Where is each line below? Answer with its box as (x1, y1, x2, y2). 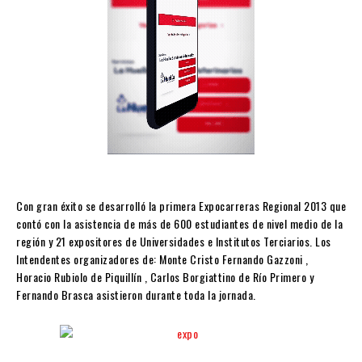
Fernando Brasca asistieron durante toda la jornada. (16, 286, 256, 304)
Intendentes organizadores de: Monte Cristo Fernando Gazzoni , (16, 250, 309, 268)
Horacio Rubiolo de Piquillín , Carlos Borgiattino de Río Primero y (16, 268, 314, 286)
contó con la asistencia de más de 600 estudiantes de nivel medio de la (16, 215, 343, 233)
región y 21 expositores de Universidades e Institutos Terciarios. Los (16, 233, 331, 250)
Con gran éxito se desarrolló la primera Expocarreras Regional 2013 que (16, 197, 346, 215)
